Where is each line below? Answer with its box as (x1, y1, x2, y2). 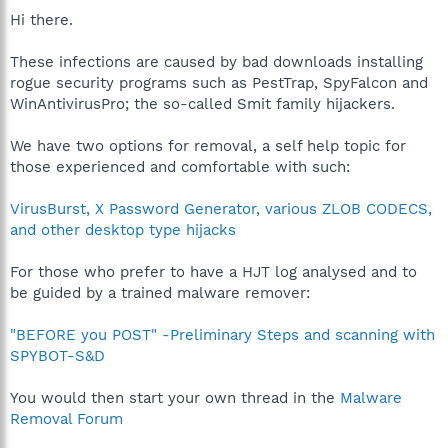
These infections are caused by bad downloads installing (10, 52, 423, 71)
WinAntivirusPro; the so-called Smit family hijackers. (10, 94, 395, 113)
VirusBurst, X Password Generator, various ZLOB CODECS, (10, 199, 432, 218)
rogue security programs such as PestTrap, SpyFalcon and (10, 73, 428, 92)
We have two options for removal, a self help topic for (10, 136, 406, 155)
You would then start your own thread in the (10, 388, 340, 407)
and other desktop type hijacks (10, 220, 236, 239)
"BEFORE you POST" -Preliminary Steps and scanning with (10, 325, 435, 344)
